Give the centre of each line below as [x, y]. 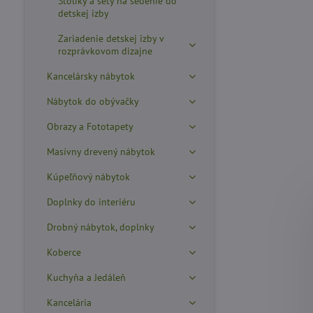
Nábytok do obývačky [93, 101]
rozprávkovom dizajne [105, 51]
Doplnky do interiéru [91, 202]
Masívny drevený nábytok [101, 152]
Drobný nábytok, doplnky [100, 227]
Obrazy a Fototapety [90, 126]
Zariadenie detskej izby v [110, 38]
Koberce [64, 252]
